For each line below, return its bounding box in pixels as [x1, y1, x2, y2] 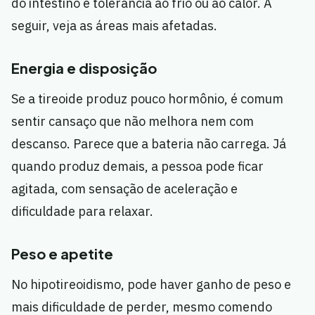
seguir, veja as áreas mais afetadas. [11, 18, 217, 34]
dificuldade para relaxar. [11, 203, 153, 220]
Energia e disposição [11, 59, 157, 77]
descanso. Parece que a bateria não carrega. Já [11, 136, 286, 153]
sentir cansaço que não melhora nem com [11, 113, 254, 130]
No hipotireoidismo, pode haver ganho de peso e [11, 276, 291, 293]
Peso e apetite [11, 245, 113, 263]
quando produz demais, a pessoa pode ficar [11, 158, 264, 175]
